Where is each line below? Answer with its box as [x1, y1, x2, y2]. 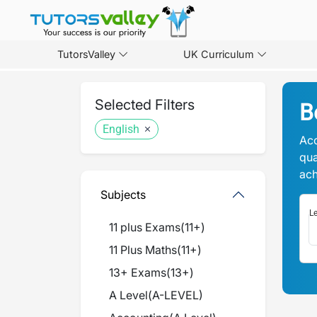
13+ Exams [109, 265, 166, 279]
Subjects [100, 187, 146, 202]
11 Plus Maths [109, 243, 177, 257]
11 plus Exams [109, 220, 180, 234]
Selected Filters [95, 96, 195, 113]
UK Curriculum [183, 48, 254, 61]
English [103, 122, 139, 136]
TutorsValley [57, 48, 115, 61]
